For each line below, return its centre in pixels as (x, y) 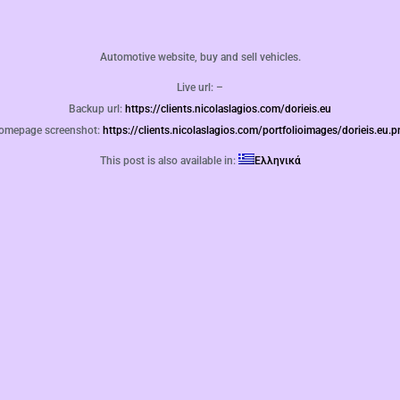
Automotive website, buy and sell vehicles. (200, 57)
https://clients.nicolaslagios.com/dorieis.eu (228, 109)
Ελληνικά (277, 161)
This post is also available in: (169, 161)
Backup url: (97, 109)
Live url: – (200, 87)
